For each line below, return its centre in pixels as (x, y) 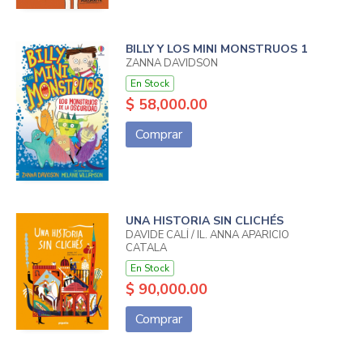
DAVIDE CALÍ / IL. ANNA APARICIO (207, 235)
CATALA (146, 248)
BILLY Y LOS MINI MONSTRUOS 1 (216, 49)
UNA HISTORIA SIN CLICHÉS (204, 220)
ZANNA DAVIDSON (171, 63)
